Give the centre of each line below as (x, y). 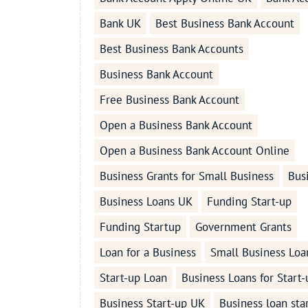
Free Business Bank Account (169, 100)
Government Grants (243, 227)
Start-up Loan (133, 278)
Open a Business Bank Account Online (194, 151)
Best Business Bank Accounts (171, 49)
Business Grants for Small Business (186, 176)
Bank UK (120, 24)
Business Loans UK (146, 202)
